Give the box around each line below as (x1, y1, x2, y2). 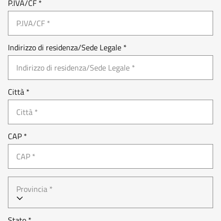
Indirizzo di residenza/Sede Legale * (8, 41, 127, 53)
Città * (8, 86, 30, 98)
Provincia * (16, 183, 53, 195)
